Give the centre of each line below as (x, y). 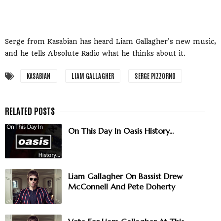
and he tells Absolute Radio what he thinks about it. (95, 54)
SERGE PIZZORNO (155, 76)
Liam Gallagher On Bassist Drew (125, 176)
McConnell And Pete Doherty (122, 187)
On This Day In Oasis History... (121, 131)
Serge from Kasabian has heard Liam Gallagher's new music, (110, 42)
